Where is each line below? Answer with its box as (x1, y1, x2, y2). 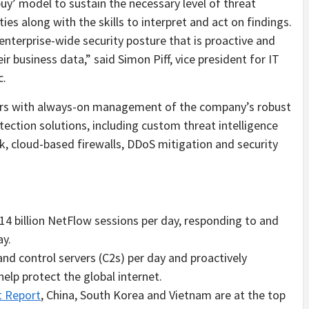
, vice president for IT (170, 50, 279, 67)
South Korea (80, 286, 144, 303)
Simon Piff (118, 50, 170, 67)
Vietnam (169, 286, 212, 303)
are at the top (212, 286, 286, 303)
